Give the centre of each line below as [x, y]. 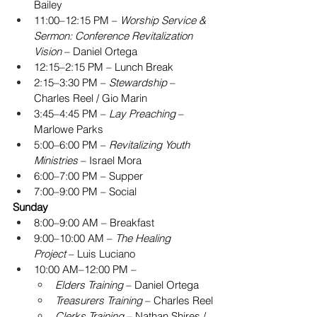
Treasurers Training [99, 301]
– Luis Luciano [100, 254]
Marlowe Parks [69, 129]
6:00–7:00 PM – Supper [88, 176]
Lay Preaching [142, 114]
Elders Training [89, 285]
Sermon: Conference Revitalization [115, 36]
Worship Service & [165, 21]
